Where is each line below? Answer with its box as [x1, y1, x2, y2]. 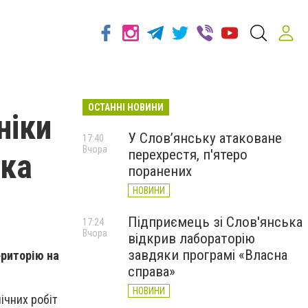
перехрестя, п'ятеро [128, 146, 247, 163]
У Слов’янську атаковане [128, 130, 282, 146]
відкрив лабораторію [128, 230, 255, 247]
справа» [128, 263, 175, 280]
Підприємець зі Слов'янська [128, 214, 302, 230]
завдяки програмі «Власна [128, 247, 287, 263]
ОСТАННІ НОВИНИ [88, 102, 164, 113]
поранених [128, 163, 192, 179]
